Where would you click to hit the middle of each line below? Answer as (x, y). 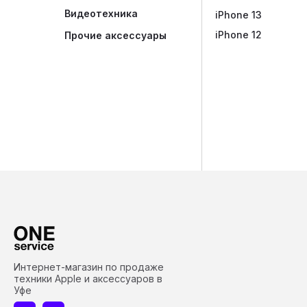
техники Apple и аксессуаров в (88, 279)
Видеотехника (101, 14)
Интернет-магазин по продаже (89, 267)
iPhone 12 (238, 34)
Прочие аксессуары (115, 36)
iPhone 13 (238, 14)
